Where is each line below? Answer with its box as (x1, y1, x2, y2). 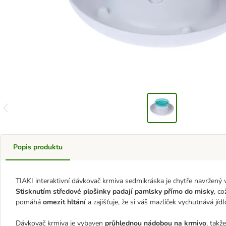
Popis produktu (13, 142, 63, 152)
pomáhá (16, 197, 43, 207)
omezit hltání (43, 197, 86, 207)
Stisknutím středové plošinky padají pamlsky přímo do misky (16, 187, 214, 196)
